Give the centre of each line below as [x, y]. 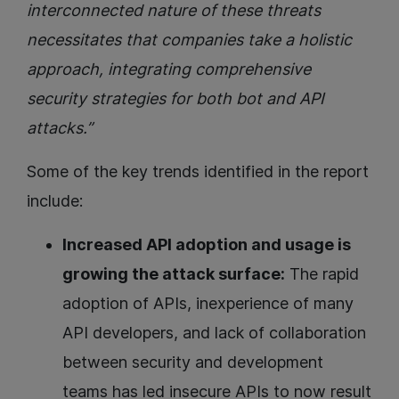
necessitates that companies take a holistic [189, 40]
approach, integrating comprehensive [169, 69]
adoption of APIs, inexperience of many [208, 304]
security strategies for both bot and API [175, 99]
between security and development [193, 362]
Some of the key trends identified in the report [198, 172]
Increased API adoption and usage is [207, 245]
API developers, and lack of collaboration [214, 333]
